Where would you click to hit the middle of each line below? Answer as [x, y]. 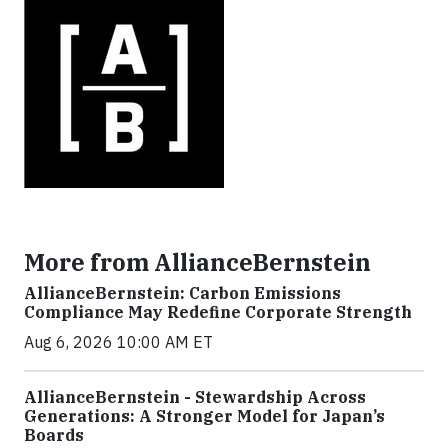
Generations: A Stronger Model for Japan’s [204, 416]
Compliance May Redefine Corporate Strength [218, 312]
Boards [54, 435]
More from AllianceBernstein [197, 262]
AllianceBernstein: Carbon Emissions [182, 293]
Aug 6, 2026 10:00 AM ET [118, 342]
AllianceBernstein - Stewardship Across [195, 397]
